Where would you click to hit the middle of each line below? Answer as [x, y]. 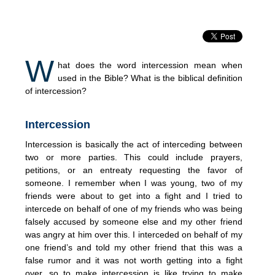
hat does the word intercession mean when [150, 65]
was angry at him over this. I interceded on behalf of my [134, 234]
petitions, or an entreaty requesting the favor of [134, 170]
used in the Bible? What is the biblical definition [150, 78]
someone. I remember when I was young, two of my [134, 183]
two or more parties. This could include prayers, [134, 157]
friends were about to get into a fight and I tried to [134, 196]
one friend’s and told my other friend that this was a [134, 247]
